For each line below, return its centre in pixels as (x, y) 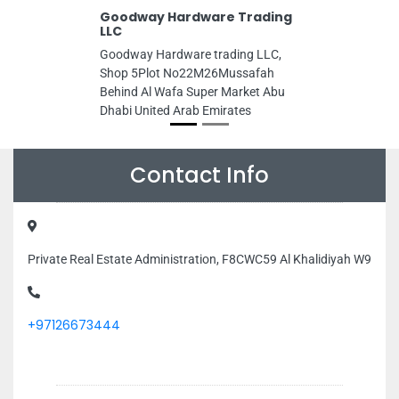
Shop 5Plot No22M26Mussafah (187, 73)
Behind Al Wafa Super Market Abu (192, 92)
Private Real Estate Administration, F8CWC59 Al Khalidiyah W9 (199, 260)
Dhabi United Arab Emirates (175, 111)
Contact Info (199, 175)
